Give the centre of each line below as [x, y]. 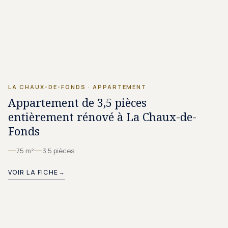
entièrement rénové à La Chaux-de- [102, 117]
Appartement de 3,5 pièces [77, 102]
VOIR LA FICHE [33, 172]
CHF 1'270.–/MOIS [156, 53]
